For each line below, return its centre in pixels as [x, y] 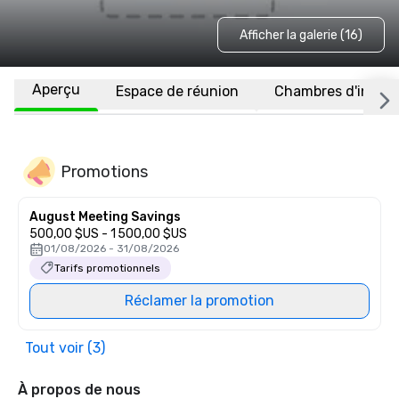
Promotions [104, 171]
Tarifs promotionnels [107, 268]
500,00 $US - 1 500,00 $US [108, 234]
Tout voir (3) [65, 348]
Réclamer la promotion [199, 301]
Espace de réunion [177, 91]
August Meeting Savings [105, 217]
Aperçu [56, 90]
